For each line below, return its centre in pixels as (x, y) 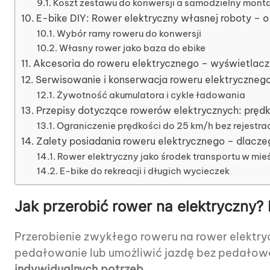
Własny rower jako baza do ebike (132, 48)
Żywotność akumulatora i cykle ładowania (151, 95)
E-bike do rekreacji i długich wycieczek (144, 171)
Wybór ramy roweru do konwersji (129, 33)
